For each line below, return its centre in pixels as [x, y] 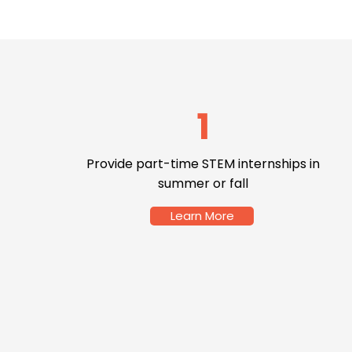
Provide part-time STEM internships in [203, 164]
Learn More [202, 216]
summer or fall [203, 183]
